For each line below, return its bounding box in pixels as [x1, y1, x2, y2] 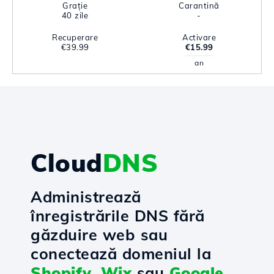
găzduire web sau [31, 225, 168, 244]
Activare [182, 32, 216, 42]
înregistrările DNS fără [31, 206, 205, 225]
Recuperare [52, 32, 98, 42]
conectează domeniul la [31, 244, 211, 263]
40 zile [61, 10, 89, 20]
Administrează [31, 187, 141, 206]
